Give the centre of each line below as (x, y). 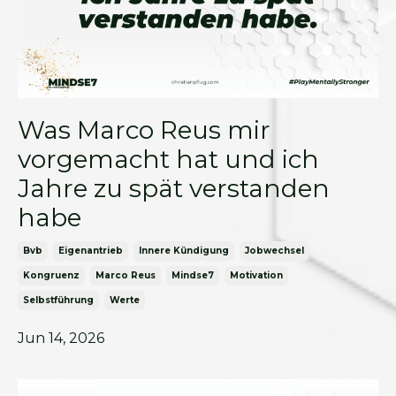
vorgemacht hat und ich (168, 159)
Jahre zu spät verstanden (174, 188)
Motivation (256, 275)
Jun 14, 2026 (61, 338)
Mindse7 (193, 275)
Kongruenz (51, 275)
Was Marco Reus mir (144, 129)
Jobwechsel (274, 250)
